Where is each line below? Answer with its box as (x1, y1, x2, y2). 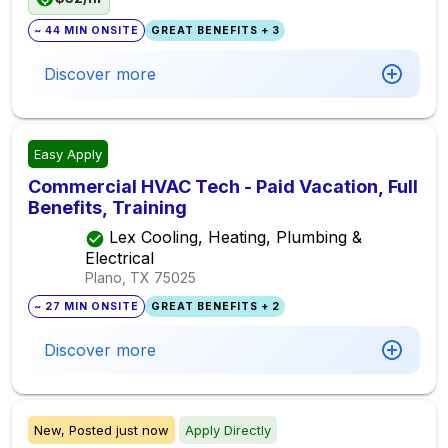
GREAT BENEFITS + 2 (150, 299, 280, 313)
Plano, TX (84, 268, 150, 286)
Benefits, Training (28, 197, 187, 218)
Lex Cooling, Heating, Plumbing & (108, 227, 362, 247)
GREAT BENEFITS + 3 (150, 24, 280, 37)
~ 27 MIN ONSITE (34, 299, 140, 313)
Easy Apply (34, 146, 102, 162)
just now (116, 421, 169, 438)
